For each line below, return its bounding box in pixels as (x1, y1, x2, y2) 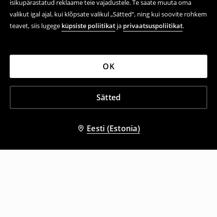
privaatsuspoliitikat (123, 21, 183, 30)
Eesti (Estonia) (87, 123, 140, 134)
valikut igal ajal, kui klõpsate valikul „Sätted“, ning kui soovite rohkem (10, 10, 207, 18)
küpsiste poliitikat (62, 21, 115, 30)
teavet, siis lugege (10, 21, 62, 30)
